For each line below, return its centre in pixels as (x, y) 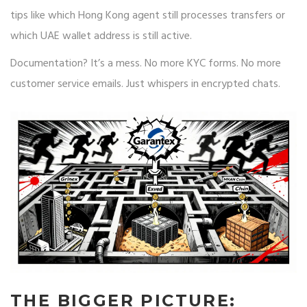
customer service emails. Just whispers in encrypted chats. (145, 85)
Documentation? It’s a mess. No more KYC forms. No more (146, 64)
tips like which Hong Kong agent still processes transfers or (148, 16)
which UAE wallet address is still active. (101, 37)
